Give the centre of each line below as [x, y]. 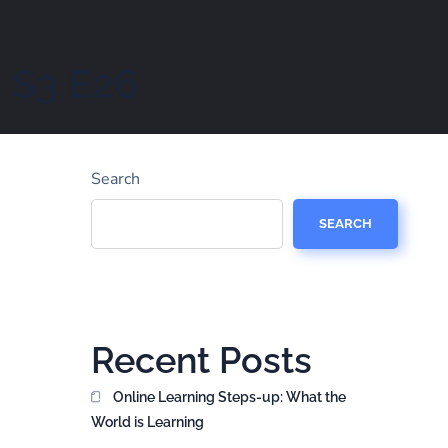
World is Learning [147, 422]
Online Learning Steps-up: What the [230, 397]
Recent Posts [201, 360]
